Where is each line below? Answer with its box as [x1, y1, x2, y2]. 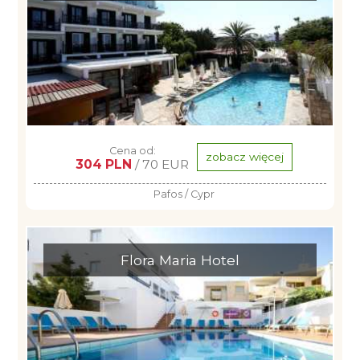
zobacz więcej [206, 150, 284, 164]
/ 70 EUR [132, 157, 189, 172]
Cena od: [108, 145, 156, 157]
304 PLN [76, 157, 132, 172]
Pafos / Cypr [153, 188, 215, 200]
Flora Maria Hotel [121, 252, 239, 268]
